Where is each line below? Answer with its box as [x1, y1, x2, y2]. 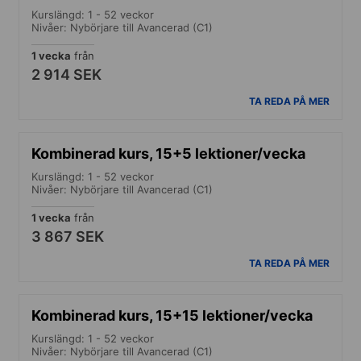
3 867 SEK [31, 227, 104, 245]
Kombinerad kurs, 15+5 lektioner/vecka [31, 144, 305, 162]
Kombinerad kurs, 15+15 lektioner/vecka [31, 306, 313, 324]
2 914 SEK [31, 65, 102, 83]
